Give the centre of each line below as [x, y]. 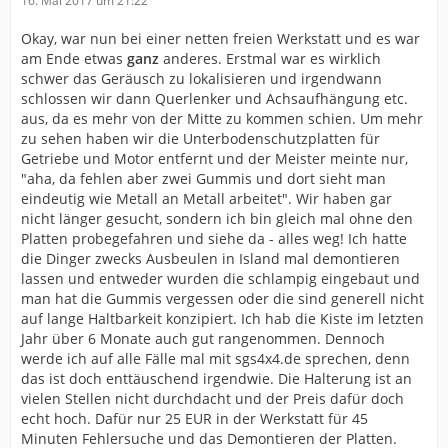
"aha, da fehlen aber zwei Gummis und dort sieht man [203, 178]
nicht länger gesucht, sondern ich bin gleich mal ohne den [217, 218]
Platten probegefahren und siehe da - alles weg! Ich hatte [214, 238]
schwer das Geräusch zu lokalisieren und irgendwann [201, 78]
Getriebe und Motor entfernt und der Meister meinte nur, [214, 158]
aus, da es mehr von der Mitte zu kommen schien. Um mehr [222, 118]
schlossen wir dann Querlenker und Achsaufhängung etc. [214, 98]
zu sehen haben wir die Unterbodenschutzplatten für [200, 138]
